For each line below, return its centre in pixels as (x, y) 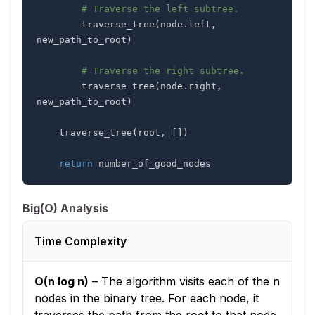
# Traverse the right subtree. (163, 70)
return (76, 163)
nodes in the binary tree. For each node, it (147, 298)
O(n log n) (62, 282)
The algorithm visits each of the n (191, 282)
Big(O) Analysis (65, 208)
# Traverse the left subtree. (160, 8)
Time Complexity (81, 242)
